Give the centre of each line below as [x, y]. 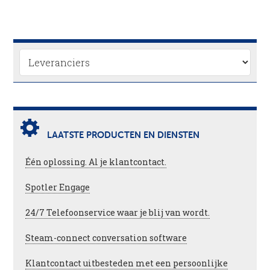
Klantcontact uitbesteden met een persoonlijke [127, 263]
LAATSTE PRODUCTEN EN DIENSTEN [124, 135]
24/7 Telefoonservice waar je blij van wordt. [118, 212]
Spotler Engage [58, 187]
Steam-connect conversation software [106, 238]
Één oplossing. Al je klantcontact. [96, 162]
